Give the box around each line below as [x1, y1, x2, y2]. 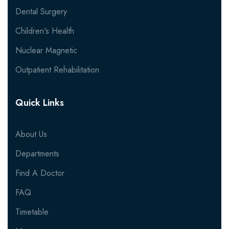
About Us [15, 128, 47, 141]
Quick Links [15, 96, 64, 110]
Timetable [15, 206, 49, 218]
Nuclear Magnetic [15, 44, 77, 57]
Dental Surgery [15, 6, 67, 18]
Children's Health [15, 25, 74, 37]
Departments [15, 148, 59, 160]
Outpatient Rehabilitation [15, 64, 99, 76]
